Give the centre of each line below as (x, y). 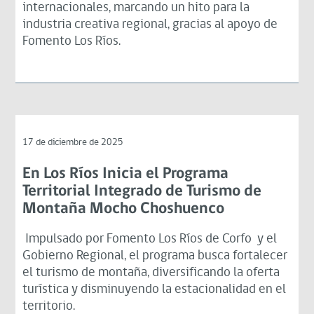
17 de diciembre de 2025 (73, 142)
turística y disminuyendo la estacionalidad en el (155, 289)
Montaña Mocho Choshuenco (124, 209)
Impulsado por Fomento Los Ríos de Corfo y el (150, 239)
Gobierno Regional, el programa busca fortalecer (155, 256)
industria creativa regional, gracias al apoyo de (150, 25)
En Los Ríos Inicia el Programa (126, 174)
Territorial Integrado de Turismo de (142, 191)
